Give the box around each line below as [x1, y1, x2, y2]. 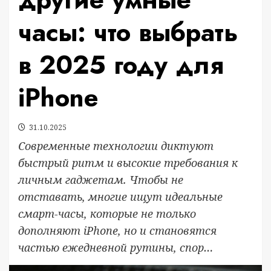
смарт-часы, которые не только [18, 206, 196, 221]
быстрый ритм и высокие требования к [18, 155, 238, 170]
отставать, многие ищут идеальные [18, 189, 223, 204]
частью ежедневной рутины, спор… [18, 240, 213, 255]
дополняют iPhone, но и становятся [18, 223, 217, 238]
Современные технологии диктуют [18, 139, 214, 153]
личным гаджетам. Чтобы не [18, 172, 183, 187]
